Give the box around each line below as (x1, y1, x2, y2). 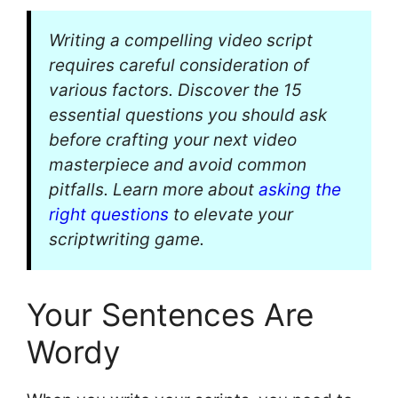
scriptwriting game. (49, 229, 204, 251)
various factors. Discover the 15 (49, 80, 302, 101)
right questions (49, 204, 169, 226)
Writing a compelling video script (49, 30, 313, 52)
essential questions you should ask (49, 105, 327, 126)
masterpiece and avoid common (49, 155, 306, 176)
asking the (259, 179, 341, 201)
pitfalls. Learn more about (49, 179, 259, 201)
